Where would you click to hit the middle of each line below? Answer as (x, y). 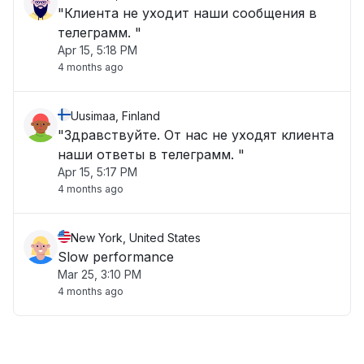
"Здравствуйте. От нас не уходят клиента (196, 135)
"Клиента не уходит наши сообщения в (187, 13)
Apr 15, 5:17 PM (97, 172)
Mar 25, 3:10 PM (100, 274)
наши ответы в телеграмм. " (151, 154)
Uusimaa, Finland (115, 116)
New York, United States (136, 238)
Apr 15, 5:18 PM (97, 50)
